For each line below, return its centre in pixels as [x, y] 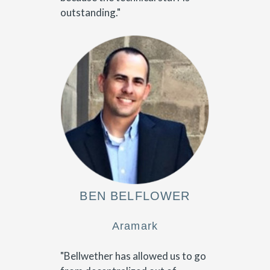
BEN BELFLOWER [135, 196]
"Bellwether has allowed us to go [133, 256]
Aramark [135, 226]
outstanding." [90, 12]
